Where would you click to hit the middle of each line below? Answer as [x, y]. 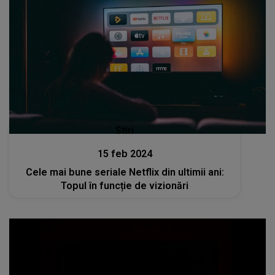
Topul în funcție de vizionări [125, 186]
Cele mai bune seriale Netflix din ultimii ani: [125, 172]
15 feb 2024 [125, 154]
